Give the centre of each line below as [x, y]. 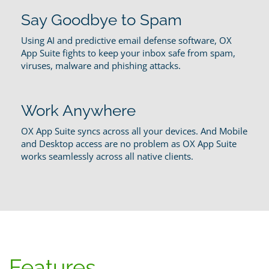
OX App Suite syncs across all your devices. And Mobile [134, 131]
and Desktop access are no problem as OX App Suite [129, 143]
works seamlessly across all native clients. [107, 156]
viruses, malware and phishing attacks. [101, 65]
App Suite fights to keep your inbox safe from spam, [128, 53]
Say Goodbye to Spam [101, 20]
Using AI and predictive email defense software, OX [126, 40]
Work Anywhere [78, 110]
